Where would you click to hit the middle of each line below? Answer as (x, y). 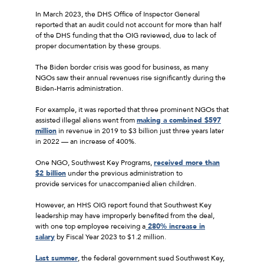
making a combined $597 (179, 120)
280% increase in (175, 226)
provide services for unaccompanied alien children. (116, 184)
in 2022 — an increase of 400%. (87, 141)
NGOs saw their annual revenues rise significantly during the (131, 77)
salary (45, 237)
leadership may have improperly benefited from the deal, (125, 215)
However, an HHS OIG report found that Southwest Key (123, 205)
